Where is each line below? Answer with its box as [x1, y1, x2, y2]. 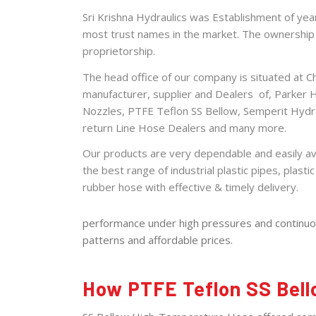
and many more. [206, 120, 286, 135]
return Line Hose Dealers [83, 120, 206, 135]
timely [225, 180, 255, 195]
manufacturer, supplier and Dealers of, [83, 86, 274, 101]
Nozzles [83, 103, 122, 118]
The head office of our [83, 69, 193, 84]
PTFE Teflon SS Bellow [128, 103, 238, 118]
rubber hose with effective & [83, 180, 225, 195]
